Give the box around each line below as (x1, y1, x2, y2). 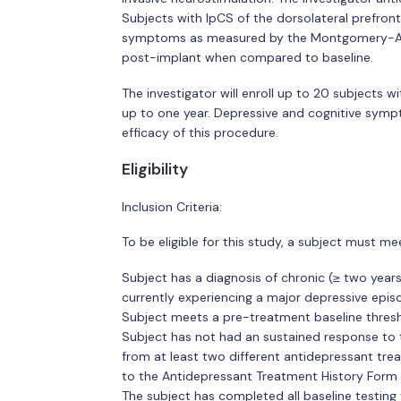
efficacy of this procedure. (121, 124, 278, 141)
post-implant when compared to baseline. (121, 49, 373, 65)
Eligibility (121, 159, 188, 179)
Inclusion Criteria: (121, 198, 222, 215)
